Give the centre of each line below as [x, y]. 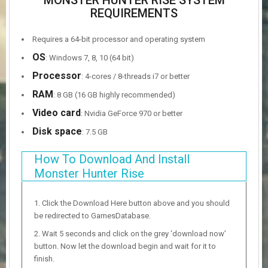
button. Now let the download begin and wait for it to [125, 246]
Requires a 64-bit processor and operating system [119, 39]
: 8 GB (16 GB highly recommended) [114, 95]
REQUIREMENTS [134, 13]
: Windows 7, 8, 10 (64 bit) [90, 58]
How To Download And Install [112, 159]
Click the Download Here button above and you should [136, 203]
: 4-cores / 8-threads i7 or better [135, 77]
